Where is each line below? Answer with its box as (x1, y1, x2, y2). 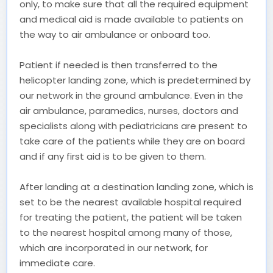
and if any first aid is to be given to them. (19, 149, 206, 163)
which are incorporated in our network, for (19, 241, 208, 254)
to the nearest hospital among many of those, (19, 225, 232, 239)
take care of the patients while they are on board (19, 134, 245, 147)
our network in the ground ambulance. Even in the (19, 88, 243, 102)
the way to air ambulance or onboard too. (19, 27, 210, 41)
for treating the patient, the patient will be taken (19, 210, 242, 224)
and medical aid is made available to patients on (19, 12, 243, 26)
